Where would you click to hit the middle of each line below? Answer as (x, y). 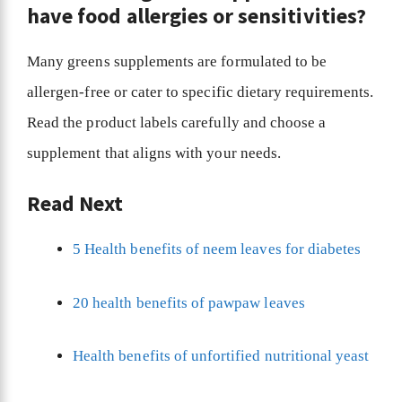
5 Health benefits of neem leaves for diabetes (217, 249)
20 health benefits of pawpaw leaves (189, 302)
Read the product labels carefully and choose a (177, 122)
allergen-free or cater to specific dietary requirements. (200, 92)
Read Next (75, 204)
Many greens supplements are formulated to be (177, 61)
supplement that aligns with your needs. (154, 153)
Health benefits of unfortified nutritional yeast (221, 356)
